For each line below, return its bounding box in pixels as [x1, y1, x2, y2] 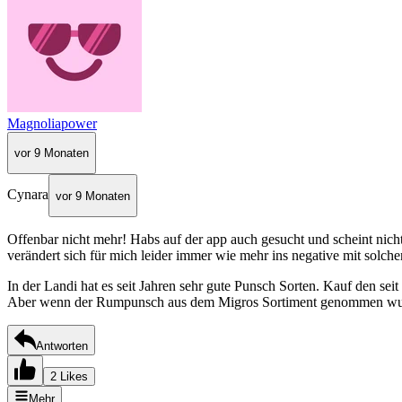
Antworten [36, 338, 88, 353]
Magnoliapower [7, 115, 97, 131]
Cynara [7, 187, 48, 203]
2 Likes [50, 369, 88, 383]
